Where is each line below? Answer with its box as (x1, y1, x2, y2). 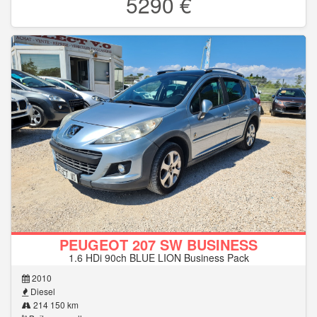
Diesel (28, 284, 55, 297)
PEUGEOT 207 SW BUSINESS (59, 234, 258, 255)
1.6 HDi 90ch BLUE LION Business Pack (68, 250, 249, 265)
